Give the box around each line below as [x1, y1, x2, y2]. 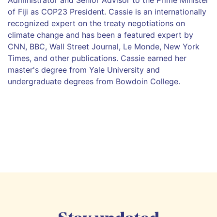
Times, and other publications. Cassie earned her [8, 53, 186, 63]
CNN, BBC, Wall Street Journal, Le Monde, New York [8, 41, 200, 51]
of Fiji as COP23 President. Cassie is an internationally [8, 6, 206, 16]
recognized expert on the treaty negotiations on [8, 18, 185, 28]
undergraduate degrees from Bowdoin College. [8, 76, 180, 86]
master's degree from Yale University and [8, 64, 160, 75]
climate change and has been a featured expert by [8, 30, 193, 40]
